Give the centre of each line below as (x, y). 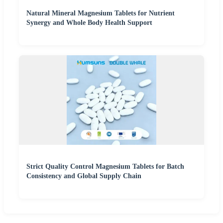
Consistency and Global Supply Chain (84, 176)
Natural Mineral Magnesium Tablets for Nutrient (101, 13)
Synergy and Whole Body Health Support (89, 23)
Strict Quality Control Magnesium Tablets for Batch (105, 167)
